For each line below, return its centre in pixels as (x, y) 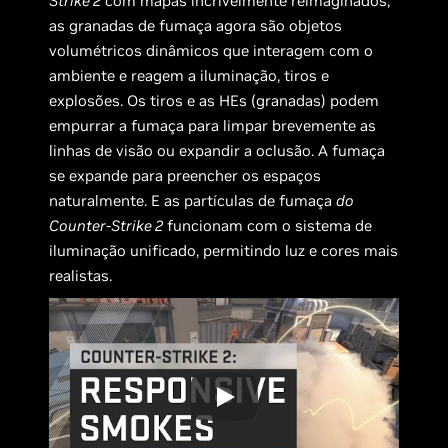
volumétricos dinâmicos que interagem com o (211, 50)
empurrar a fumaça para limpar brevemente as (213, 125)
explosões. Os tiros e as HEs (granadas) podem (214, 100)
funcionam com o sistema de (268, 225)
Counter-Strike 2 (106, 225)
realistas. (81, 275)
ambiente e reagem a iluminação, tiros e (189, 75)
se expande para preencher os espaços (185, 175)
